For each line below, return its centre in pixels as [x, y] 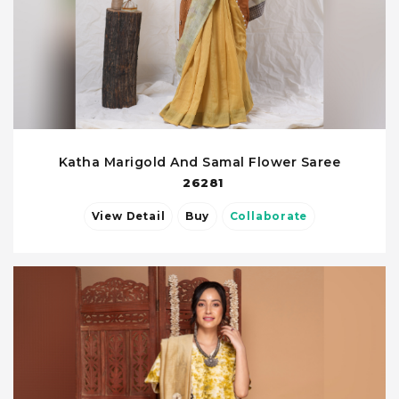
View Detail [146, 217]
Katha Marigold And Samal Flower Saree [199, 163]
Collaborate [269, 217]
